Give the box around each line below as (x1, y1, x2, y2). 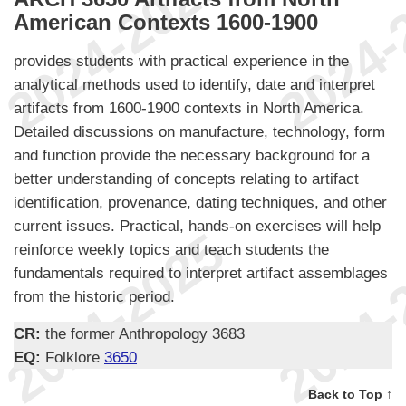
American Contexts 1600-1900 (14, 9, 318, 34)
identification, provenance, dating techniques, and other (14, 193, 387, 212)
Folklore (45, 348, 104, 367)
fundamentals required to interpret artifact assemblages (14, 264, 388, 283)
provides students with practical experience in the (14, 52, 349, 71)
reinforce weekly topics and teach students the (14, 240, 329, 259)
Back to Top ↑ (308, 387, 392, 402)
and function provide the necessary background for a (14, 146, 370, 165)
